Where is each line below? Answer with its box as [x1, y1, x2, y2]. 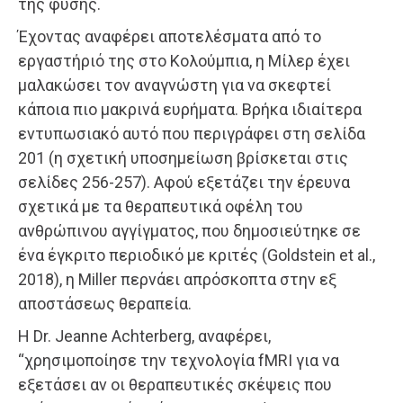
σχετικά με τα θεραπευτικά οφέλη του [18, 197, 303, 217]
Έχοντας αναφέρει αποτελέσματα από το [18, 27, 321, 47]
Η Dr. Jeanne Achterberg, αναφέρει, [18, 327, 271, 346]
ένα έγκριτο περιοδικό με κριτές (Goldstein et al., [18, 246, 375, 265]
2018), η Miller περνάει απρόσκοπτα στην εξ [18, 270, 336, 290]
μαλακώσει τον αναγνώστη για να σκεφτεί [18, 76, 331, 95]
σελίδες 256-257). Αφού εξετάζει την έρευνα [18, 173, 350, 193]
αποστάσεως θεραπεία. [18, 294, 192, 314]
